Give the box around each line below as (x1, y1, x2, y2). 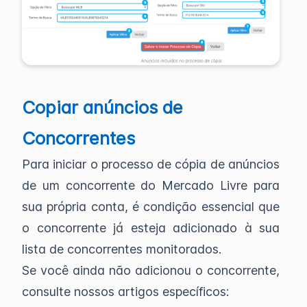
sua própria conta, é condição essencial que (22, 199, 280, 214)
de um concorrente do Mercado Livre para (22, 177, 280, 193)
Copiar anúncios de (22, 96, 183, 118)
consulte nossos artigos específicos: (22, 284, 229, 299)
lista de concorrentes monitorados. (22, 241, 221, 256)
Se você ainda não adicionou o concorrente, (22, 262, 280, 278)
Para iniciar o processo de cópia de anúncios (22, 156, 280, 171)
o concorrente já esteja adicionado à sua (22, 220, 280, 235)
